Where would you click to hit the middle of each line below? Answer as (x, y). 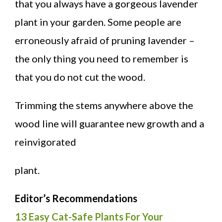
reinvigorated (46, 141)
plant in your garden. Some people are (98, 22)
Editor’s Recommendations (76, 198)
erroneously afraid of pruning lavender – (105, 40)
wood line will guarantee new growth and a (110, 123)
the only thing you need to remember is (102, 58)
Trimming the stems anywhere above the (104, 105)
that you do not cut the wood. (80, 77)
